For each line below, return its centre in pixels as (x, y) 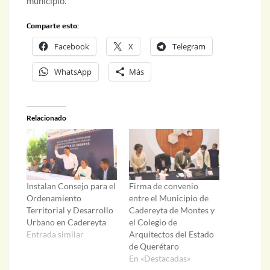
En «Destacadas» (159, 259)
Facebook (72, 46)
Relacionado (47, 118)
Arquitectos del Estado (171, 234)
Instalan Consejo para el (71, 186)
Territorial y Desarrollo (70, 210)
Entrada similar (55, 234)
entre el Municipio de (168, 198)
